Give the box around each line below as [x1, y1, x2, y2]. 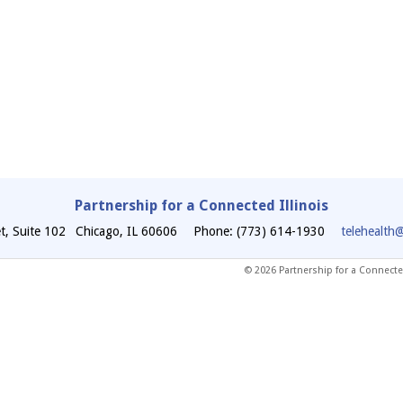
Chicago [76, 223, 120, 238]
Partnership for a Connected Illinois [75, 196, 328, 214]
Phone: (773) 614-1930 [193, 223, 325, 238]
